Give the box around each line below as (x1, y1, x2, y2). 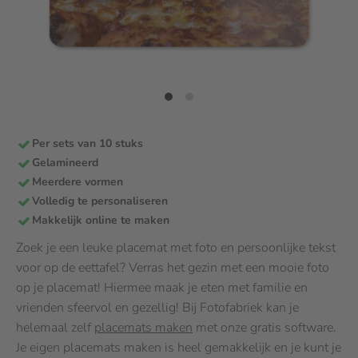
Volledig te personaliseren (32, 193, 168, 209)
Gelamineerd (32, 155, 98, 170)
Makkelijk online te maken (32, 213, 169, 228)
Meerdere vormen (32, 174, 123, 189)
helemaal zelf (16, 319, 94, 336)
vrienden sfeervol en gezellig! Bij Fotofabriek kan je (16, 299, 299, 316)
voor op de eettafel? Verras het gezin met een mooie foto (16, 259, 329, 276)
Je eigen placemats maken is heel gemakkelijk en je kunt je (16, 339, 341, 356)
